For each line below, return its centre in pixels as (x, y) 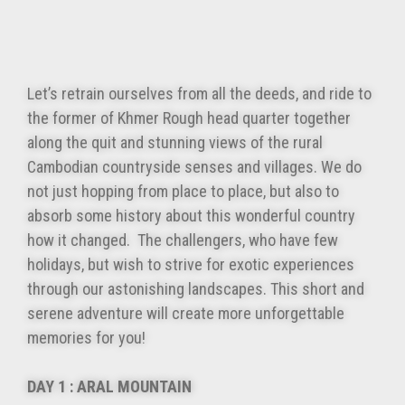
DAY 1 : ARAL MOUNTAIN (147, 387)
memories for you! (86, 338)
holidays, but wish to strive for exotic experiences (191, 265)
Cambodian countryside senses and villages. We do (194, 167)
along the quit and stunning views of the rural (175, 143)
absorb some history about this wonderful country (191, 216)
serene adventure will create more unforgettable (186, 314)
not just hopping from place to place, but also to (183, 192)
